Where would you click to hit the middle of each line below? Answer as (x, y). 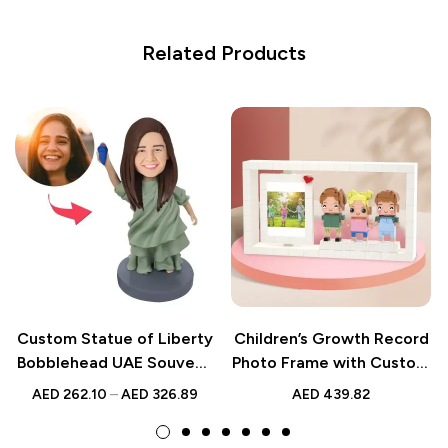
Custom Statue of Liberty (115, 338)
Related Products (224, 53)
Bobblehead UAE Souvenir (115, 362)
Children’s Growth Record (331, 338)
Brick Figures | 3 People (331, 386)
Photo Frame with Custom (331, 362)
